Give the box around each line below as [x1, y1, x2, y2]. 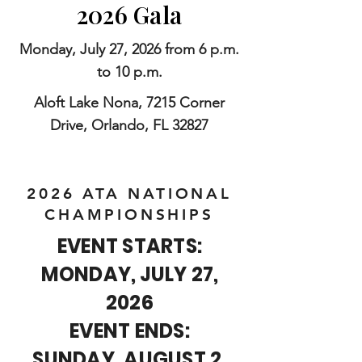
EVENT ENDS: [69, 318, 190, 344]
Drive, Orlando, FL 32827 [50, 116, 208, 134]
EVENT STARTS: [57, 233, 203, 259]
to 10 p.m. [96, 63, 162, 81]
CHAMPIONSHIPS [44, 205, 214, 224]
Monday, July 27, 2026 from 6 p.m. [19, 40, 239, 58]
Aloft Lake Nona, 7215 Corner [34, 94, 225, 112]
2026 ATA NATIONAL [27, 184, 232, 203]
